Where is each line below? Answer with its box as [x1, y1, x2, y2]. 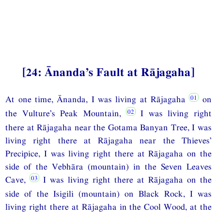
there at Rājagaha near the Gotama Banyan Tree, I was [5, 122, 212, 132]
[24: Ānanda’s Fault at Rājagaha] [22, 65, 195, 79]
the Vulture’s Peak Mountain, [5, 108, 126, 118]
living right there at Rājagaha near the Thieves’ [5, 135, 212, 145]
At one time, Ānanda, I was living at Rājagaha [5, 93, 189, 104]
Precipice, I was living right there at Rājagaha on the [5, 148, 212, 158]
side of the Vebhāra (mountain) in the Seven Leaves [5, 161, 212, 171]
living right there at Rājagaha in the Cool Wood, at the [5, 201, 212, 212]
